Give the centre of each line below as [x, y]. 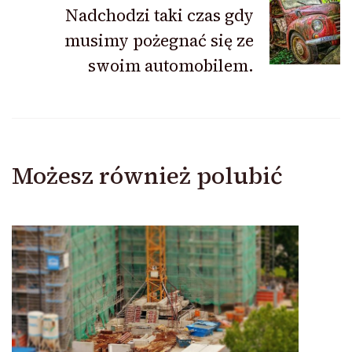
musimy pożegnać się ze [159, 41]
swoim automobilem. [171, 66]
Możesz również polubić [147, 176]
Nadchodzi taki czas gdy [159, 16]
